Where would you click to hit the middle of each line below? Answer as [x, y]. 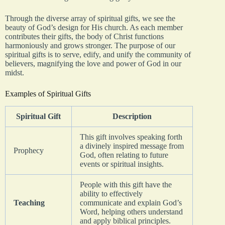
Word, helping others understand [131, 211]
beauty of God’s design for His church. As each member [94, 27]
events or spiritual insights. [122, 164]
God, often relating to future [124, 155]
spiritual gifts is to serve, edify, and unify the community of [98, 54]
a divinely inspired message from [132, 146]
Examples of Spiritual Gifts [48, 93]
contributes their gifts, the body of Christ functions [84, 36]
